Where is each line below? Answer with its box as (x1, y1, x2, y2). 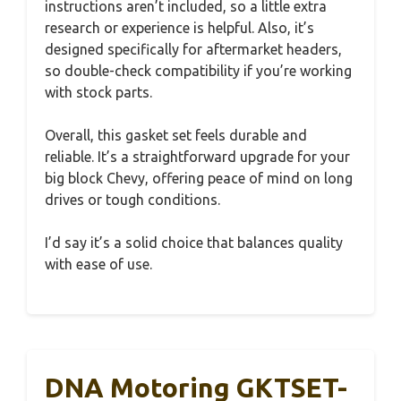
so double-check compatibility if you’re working (45, 62, 352, 79)
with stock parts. (45, 83, 152, 100)
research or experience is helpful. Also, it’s (45, 19, 314, 36)
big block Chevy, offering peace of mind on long (45, 169, 353, 186)
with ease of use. (45, 255, 152, 272)
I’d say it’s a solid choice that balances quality (45, 234, 343, 251)
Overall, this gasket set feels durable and (45, 126, 307, 143)
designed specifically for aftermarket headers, (45, 40, 342, 57)
